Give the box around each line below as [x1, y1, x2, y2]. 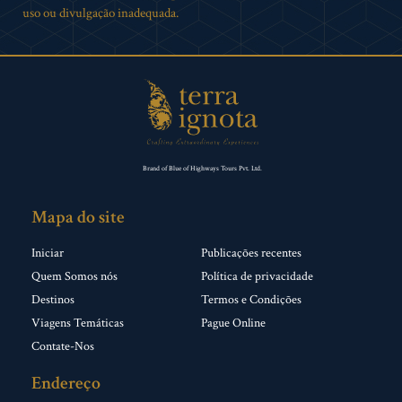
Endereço [31, 371, 100, 395]
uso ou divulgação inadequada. [22, 4, 179, 22]
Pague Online [201, 314, 266, 331]
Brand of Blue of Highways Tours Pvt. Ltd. [140, 162, 262, 173]
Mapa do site [31, 205, 125, 229]
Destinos [31, 291, 74, 308]
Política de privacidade [201, 267, 313, 284]
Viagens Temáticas [31, 314, 124, 331]
